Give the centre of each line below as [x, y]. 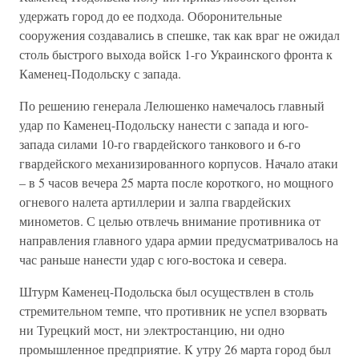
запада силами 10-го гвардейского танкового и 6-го [160, 144]
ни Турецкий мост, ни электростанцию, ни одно [152, 330]
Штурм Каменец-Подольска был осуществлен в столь [166, 291]
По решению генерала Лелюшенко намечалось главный [172, 105]
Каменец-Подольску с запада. [100, 73]
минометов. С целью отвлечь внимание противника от [170, 221]
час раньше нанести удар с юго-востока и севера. [153, 259]
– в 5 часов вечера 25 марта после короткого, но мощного [176, 182]
